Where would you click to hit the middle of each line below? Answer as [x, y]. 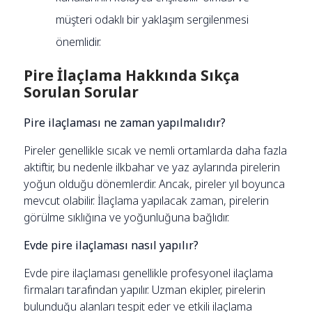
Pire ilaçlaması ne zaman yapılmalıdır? [125, 122]
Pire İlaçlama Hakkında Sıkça [132, 75]
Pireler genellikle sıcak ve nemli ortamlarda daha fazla [156, 150]
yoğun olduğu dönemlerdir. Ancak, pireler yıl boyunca [155, 184]
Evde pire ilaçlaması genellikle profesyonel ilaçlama [149, 273]
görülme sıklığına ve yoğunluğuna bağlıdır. [127, 217]
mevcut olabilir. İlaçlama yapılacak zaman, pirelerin [147, 200]
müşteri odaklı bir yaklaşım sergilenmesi [153, 19]
